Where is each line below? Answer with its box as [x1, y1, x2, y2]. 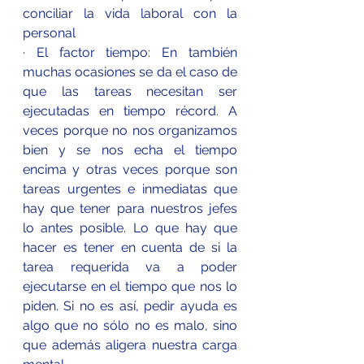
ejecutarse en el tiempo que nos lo [23, 278, 237, 294]
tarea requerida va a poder [23, 258, 237, 275]
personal [23, 24, 76, 41]
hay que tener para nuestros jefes [23, 200, 237, 216]
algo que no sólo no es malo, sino [23, 317, 237, 333]
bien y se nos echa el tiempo [23, 141, 237, 158]
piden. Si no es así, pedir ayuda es [23, 297, 237, 314]
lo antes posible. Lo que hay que [23, 219, 237, 236]
